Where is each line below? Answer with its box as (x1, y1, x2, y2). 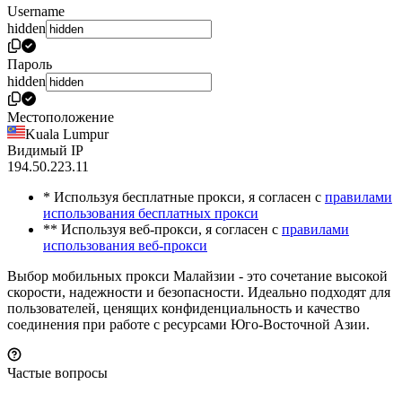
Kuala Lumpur (25, 127, 109, 143)
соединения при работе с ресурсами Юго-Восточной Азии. (7, 317, 370, 333)
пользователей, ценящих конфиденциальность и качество (7, 301, 360, 317)
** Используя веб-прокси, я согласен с (43, 222, 282, 238)
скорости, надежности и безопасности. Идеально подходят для (7, 284, 390, 301)
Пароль (7, 57, 52, 73)
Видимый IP (7, 143, 83, 159)
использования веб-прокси (43, 238, 207, 254)
